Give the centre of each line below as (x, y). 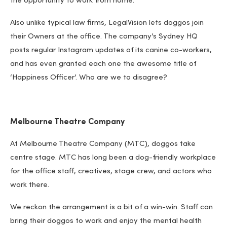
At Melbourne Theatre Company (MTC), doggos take (103, 144)
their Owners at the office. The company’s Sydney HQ (104, 37)
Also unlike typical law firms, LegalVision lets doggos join (107, 23)
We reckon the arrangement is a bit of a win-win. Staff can (111, 208)
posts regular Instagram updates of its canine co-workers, (111, 51)
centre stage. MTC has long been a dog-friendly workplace (113, 158)
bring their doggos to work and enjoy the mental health (106, 221)
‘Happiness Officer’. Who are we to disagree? (89, 78)
